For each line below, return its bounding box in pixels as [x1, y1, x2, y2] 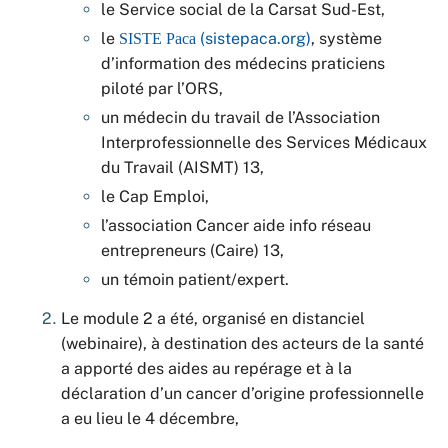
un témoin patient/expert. [101, 270, 289, 289]
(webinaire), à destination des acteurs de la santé [61, 334, 424, 353]
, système [311, 29, 382, 48]
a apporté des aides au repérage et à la [61, 359, 352, 378]
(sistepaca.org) [196, 29, 311, 48]
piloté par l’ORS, [101, 79, 223, 98]
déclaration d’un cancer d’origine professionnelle [61, 384, 424, 403]
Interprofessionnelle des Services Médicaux [101, 133, 427, 152]
